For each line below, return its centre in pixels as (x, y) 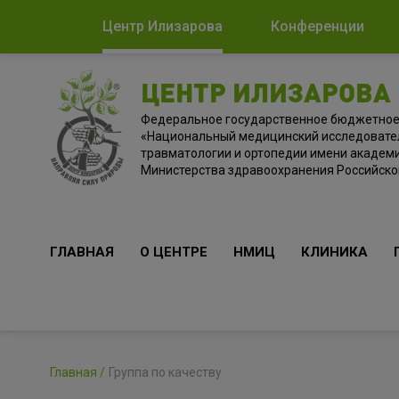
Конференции (317, 26)
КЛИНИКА (334, 252)
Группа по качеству (165, 372)
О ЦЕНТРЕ (174, 252)
